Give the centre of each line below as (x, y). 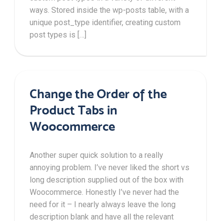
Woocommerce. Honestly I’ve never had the (104, 192)
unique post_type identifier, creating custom (105, 22)
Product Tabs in (74, 110)
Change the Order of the (98, 93)
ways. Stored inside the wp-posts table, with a (109, 10)
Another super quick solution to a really (96, 155)
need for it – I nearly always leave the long (103, 204)
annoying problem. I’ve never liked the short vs (110, 167)
